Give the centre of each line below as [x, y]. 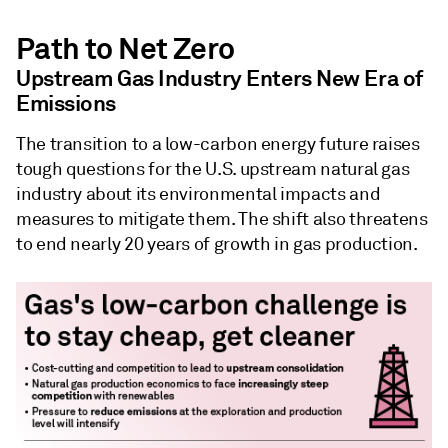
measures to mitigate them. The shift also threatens [222, 219]
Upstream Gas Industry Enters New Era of [219, 78]
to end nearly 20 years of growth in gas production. [217, 244]
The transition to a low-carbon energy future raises [218, 144]
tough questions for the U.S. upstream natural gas [213, 169]
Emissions [66, 103]
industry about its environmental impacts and [198, 194]
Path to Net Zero [125, 49]
